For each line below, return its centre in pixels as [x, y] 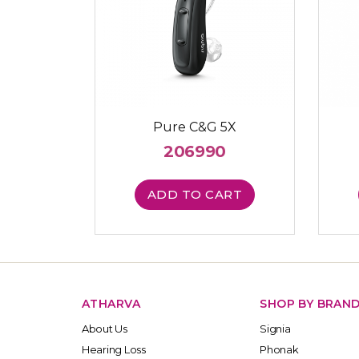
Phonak [279, 349]
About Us [105, 328]
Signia [275, 328]
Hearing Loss [114, 349]
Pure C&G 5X [195, 127]
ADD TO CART [195, 195]
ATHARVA [111, 303]
